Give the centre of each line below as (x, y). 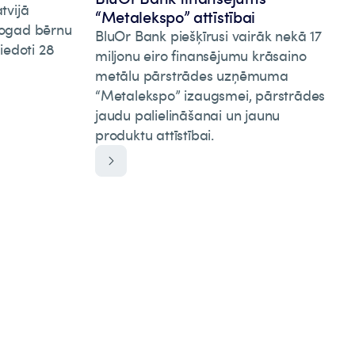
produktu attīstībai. (154, 135)
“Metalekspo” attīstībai (175, 17)
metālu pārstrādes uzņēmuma (191, 75)
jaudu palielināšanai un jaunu (187, 115)
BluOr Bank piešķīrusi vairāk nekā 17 (208, 36)
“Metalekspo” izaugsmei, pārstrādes (210, 95)
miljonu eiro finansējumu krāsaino (200, 55)
